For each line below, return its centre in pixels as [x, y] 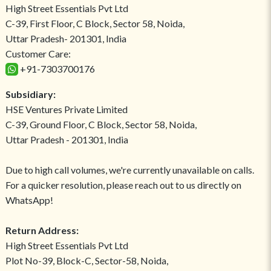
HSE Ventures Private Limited [66, 109]
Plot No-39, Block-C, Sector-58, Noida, [87, 261]
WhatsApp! [29, 200]
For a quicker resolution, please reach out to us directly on [123, 185]
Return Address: [42, 230]
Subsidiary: [30, 94]
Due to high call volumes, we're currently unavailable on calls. [129, 170]
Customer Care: [38, 54]
